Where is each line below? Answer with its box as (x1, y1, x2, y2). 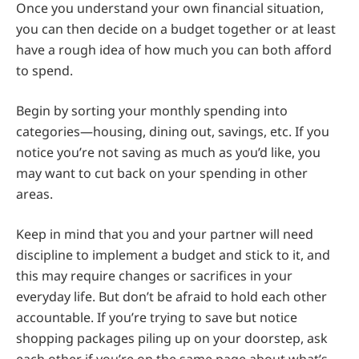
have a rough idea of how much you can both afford (16, 41, 332, 59)
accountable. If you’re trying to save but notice (16, 309, 297, 327)
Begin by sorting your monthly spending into (16, 102, 288, 120)
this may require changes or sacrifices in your (16, 267, 292, 285)
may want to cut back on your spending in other (16, 164, 308, 183)
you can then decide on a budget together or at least (16, 20, 336, 38)
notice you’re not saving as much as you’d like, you (16, 143, 321, 162)
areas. (16, 185, 53, 204)
